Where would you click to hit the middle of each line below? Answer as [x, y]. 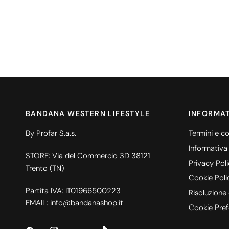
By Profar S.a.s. [51, 133]
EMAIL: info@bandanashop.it [75, 203]
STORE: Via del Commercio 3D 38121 [88, 156]
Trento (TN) [45, 168]
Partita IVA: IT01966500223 [73, 190]
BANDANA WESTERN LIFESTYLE [88, 113]
